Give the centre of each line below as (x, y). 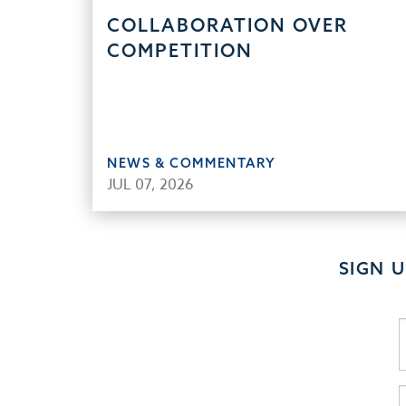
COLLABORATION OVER (228, 25)
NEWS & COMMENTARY (192, 163)
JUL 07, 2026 (151, 185)
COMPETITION (180, 50)
